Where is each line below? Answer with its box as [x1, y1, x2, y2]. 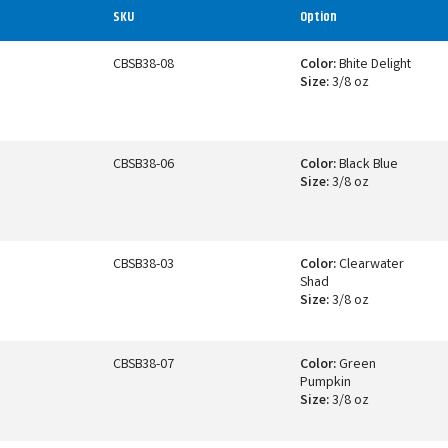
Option [300, 5, 337, 28]
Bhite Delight [336, 54, 411, 75]
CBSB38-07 [113, 354, 174, 375]
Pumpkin [300, 372, 351, 393]
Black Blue [336, 154, 398, 175]
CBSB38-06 [113, 154, 174, 175]
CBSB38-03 [113, 254, 174, 275]
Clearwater [336, 254, 404, 275]
